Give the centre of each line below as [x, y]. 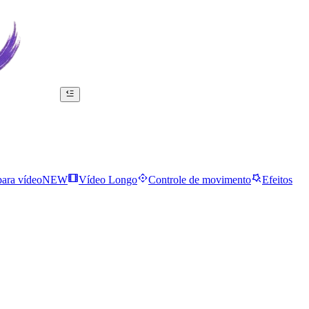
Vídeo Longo [108, 180]
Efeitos [277, 180]
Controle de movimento [200, 180]
